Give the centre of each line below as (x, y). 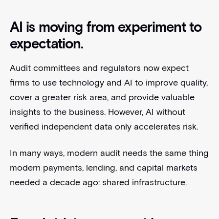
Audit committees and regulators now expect (99, 68)
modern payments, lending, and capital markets (103, 167)
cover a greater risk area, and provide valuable (102, 97)
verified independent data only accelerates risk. (104, 126)
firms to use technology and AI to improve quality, (109, 82)
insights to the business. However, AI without (97, 112)
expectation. (46, 43)
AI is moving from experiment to (106, 27)
